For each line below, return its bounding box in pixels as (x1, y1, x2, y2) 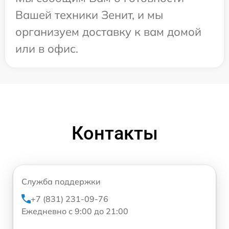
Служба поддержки (21, 176, 101, 187)
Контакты (71, 123, 158, 144)
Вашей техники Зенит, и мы (15, 8, 163, 22)
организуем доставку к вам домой (15, 25, 201, 39)
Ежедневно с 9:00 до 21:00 (21, 206, 128, 216)
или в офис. (15, 41, 78, 56)
